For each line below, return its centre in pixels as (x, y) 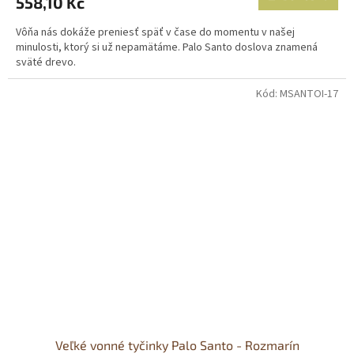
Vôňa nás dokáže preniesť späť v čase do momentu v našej (155, 32)
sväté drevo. (46, 62)
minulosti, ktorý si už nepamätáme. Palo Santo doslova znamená (167, 47)
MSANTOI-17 (309, 94)
